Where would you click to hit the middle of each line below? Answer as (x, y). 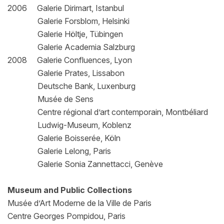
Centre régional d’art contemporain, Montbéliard (108, 112)
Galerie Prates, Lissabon (66, 73)
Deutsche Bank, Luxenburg (71, 86)
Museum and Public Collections (70, 190)
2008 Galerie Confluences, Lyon (70, 60)
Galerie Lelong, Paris (59, 151)
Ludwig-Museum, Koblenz (69, 125)
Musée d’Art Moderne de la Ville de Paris (79, 203)
